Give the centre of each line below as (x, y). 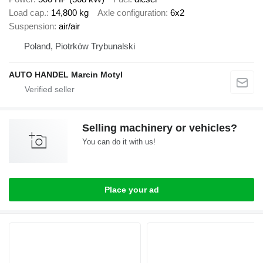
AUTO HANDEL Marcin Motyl (66, 74)
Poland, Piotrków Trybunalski (80, 46)
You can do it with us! (119, 141)
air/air (69, 26)
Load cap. (28, 12)
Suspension (31, 26)
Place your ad (131, 189)
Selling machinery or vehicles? (160, 128)
